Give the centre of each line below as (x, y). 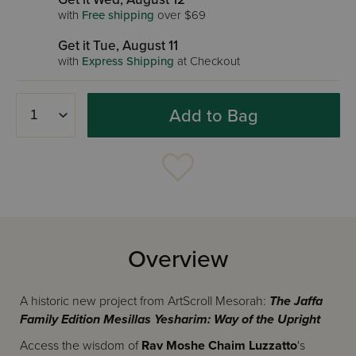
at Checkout (207, 61)
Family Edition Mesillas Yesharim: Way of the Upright (170, 319)
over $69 (180, 15)
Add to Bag (214, 116)
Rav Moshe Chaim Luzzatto (219, 346)
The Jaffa (294, 301)
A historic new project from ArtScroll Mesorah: (143, 301)
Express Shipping (128, 61)
